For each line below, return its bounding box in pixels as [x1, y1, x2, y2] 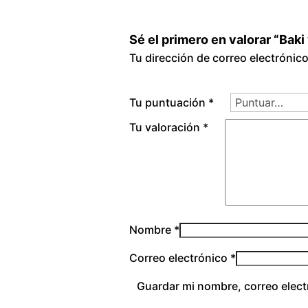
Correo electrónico [129, 251, 230, 265]
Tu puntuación [129, 95, 208, 109]
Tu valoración [129, 120, 203, 134]
